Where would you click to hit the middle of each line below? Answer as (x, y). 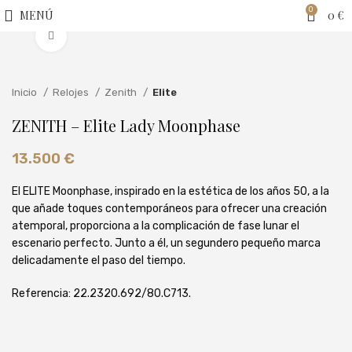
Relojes (72, 92)
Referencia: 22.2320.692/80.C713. (101, 293)
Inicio (26, 92)
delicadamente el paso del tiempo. (99, 260)
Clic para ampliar (111, 36)
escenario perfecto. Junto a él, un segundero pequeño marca (166, 243)
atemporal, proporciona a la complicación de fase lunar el (156, 226)
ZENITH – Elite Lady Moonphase (126, 125)
